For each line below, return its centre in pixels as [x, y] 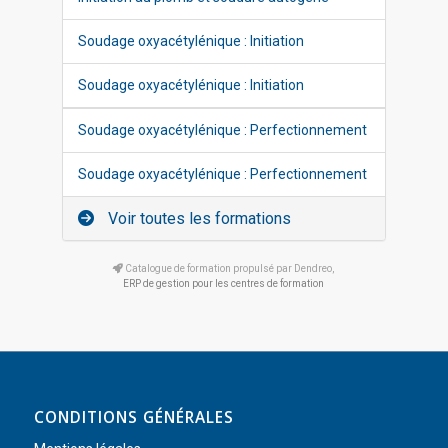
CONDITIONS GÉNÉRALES [133, 418]
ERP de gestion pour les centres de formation [224, 283]
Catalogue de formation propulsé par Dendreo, [229, 268]
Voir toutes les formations [198, 218]
